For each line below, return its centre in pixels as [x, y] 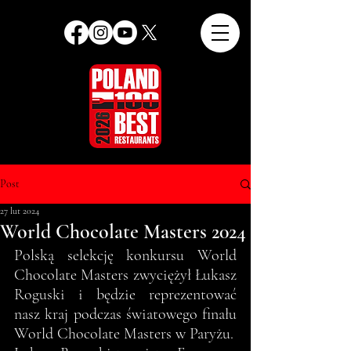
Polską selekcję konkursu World [125, 255]
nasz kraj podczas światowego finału [125, 314]
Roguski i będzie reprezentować [125, 295]
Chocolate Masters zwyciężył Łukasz [125, 275]
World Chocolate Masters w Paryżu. [124, 334]
